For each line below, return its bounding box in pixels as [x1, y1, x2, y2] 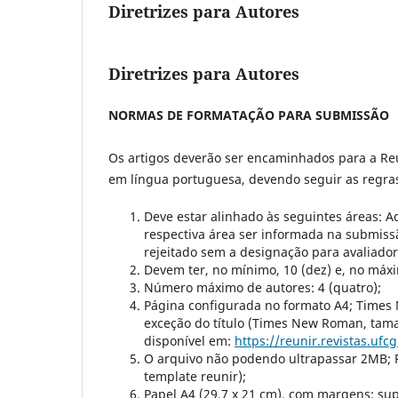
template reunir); [144, 368, 250, 386]
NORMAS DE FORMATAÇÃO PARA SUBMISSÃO [108, 107, 393, 124]
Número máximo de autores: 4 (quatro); [144, 279, 381, 297]
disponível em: [144, 332, 235, 350]
